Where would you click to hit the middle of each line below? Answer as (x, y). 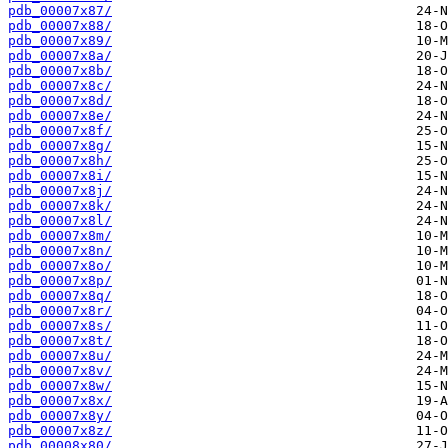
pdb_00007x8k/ (60, 206)
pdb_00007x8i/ (60, 176)
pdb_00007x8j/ (60, 191)
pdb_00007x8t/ (60, 341)
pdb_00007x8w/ (60, 386)
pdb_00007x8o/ (60, 266)
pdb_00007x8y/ (60, 416)
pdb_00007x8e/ (60, 116)
